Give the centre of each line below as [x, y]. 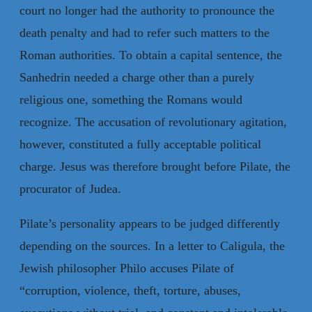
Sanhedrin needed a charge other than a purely [137, 77]
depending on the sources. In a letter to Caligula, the [152, 245]
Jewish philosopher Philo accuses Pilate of [127, 268]
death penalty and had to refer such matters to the [145, 32]
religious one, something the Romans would [131, 99]
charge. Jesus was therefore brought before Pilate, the [155, 166]
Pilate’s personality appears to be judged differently [150, 223]
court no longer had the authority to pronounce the [147, 10]
